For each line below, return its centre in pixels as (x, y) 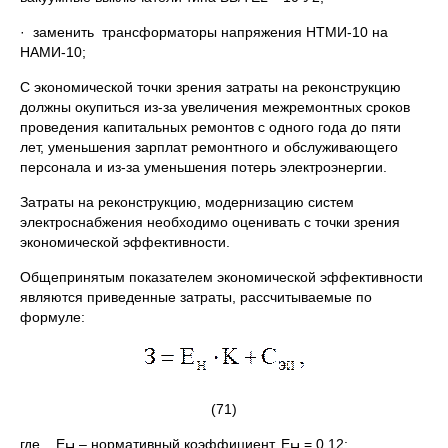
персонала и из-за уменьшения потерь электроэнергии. (203, 167)
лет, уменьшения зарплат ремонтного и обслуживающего (209, 147)
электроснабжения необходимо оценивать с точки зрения (210, 222)
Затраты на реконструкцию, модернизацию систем (187, 202)
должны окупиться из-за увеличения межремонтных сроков (215, 107)
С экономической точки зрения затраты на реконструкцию (210, 87)
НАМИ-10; (53, 52)
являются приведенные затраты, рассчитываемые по (196, 297)
